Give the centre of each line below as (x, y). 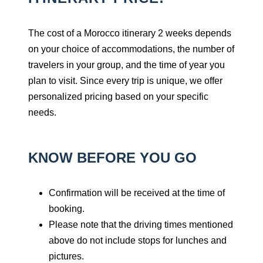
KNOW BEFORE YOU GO (112, 158)
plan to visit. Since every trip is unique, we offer (125, 81)
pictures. (66, 256)
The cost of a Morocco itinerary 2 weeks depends (130, 33)
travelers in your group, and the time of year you (127, 65)
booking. (67, 209)
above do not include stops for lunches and (138, 240)
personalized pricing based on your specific (118, 97)
